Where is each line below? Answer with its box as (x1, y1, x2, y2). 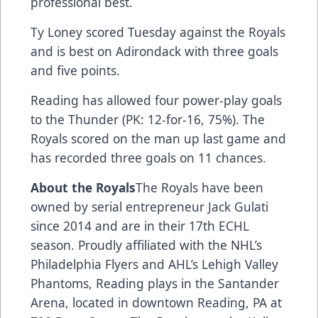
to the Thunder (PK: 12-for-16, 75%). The (31, 110, 265, 128)
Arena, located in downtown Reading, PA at (31, 293, 282, 311)
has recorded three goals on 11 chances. (31, 148, 266, 166)
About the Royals (31, 178, 136, 196)
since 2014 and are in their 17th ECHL (31, 216, 249, 234)
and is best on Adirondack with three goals (31, 42, 278, 60)
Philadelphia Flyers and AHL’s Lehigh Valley (31, 255, 278, 273)
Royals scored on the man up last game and (31, 129, 286, 147)
